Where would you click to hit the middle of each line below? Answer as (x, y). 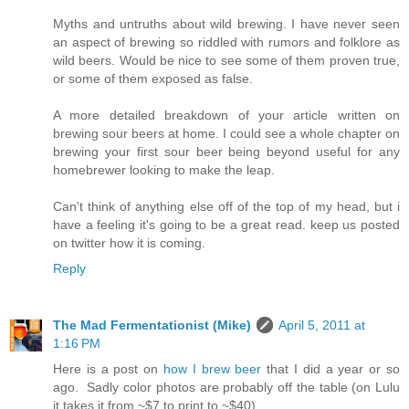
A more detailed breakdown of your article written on (226, 115)
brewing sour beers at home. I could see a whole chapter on (226, 134)
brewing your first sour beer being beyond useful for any (226, 152)
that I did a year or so (331, 369)
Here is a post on (108, 369)
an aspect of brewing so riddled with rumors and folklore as (226, 42)
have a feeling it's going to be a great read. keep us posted (226, 225)
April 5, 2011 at (322, 325)
